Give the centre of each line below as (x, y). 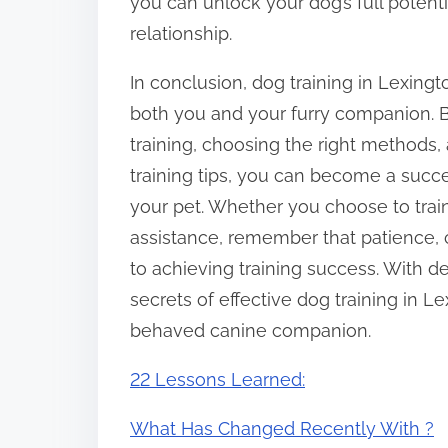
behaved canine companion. (250, 331)
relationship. (181, 34)
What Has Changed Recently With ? (282, 429)
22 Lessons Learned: (217, 380)
